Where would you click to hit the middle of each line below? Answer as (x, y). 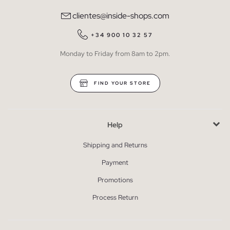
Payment (115, 162)
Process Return (115, 197)
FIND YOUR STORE (121, 83)
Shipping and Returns (115, 145)
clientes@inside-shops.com (121, 15)
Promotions (115, 180)
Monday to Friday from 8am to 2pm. (115, 53)
